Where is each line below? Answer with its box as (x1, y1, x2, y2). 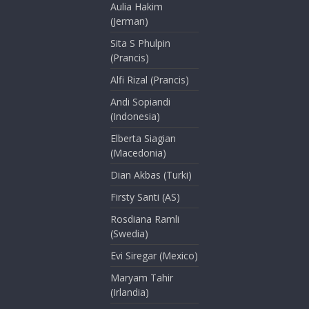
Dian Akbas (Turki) (110, 168, 192, 181)
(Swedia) (110, 226, 149, 240)
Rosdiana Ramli (110, 212, 180, 226)
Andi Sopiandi (110, 94, 171, 108)
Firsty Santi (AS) (110, 190, 181, 203)
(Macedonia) (110, 146, 167, 159)
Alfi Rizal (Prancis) (110, 72, 190, 86)
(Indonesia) (110, 109, 161, 123)
